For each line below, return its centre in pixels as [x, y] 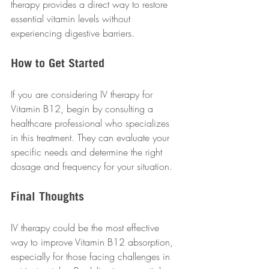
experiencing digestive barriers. [73, 33]
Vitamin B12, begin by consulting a [83, 109]
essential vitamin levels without [72, 19]
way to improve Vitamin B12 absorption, [93, 242]
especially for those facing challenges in [92, 257]
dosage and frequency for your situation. [92, 167]
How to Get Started [58, 63]
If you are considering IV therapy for [83, 95]
